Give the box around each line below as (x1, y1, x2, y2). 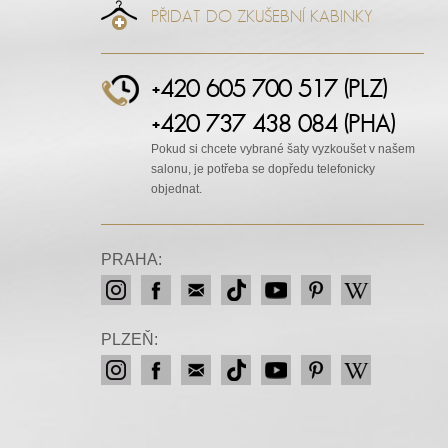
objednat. (151, 182, 202, 196)
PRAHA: (101, 251, 162, 268)
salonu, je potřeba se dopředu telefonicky (151, 162, 375, 176)
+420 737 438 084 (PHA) (151, 110, 395, 137)
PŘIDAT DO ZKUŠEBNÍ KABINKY (151, 6, 373, 26)
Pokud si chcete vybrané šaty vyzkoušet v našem (151, 142, 415, 156)
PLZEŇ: (101, 331, 158, 348)
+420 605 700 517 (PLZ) (151, 75, 387, 102)
